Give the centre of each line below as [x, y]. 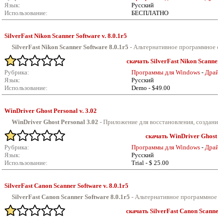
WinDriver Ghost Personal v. [45, 111]
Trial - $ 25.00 [150, 163]
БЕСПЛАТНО [150, 13]
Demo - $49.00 [151, 88]
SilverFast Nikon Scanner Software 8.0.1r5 [70, 47]
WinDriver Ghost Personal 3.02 [55, 122]
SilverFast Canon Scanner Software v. [57, 186]
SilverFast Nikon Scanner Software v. [56, 36]
